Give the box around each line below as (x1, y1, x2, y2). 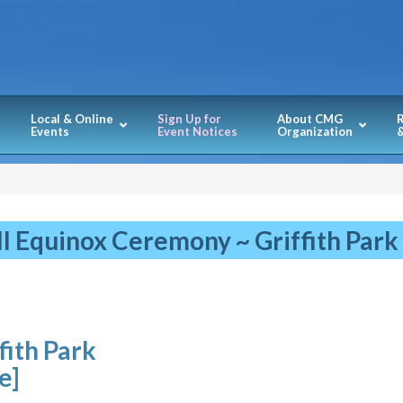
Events (30, 124, 69, 139)
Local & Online (30, 112, 113, 126)
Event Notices (157, 124, 237, 139)
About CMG (276, 112, 343, 126)
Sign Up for (157, 112, 221, 126)
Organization (276, 124, 353, 139)
